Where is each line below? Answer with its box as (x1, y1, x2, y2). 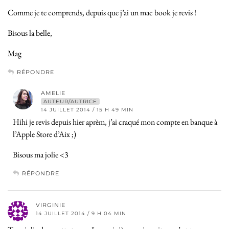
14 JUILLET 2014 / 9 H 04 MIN (36, 210, 126, 217)
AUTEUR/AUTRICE (43, 98, 97, 105)
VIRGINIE (36, 201, 65, 209)
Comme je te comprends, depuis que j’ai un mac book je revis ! (8, 7, 196, 18)
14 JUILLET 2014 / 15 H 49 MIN (41, 106, 133, 113)
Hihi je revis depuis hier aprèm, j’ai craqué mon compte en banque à (13, 116, 217, 127)
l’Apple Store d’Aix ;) (13, 128, 76, 140)
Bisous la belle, (8, 27, 52, 38)
